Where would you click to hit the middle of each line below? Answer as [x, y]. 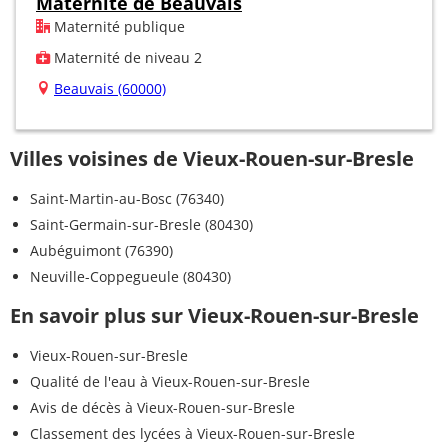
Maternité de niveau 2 [126, 57]
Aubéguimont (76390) [101, 250]
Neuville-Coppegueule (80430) [130, 276]
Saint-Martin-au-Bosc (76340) [127, 198]
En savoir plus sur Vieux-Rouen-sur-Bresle [214, 315]
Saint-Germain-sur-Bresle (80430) [141, 224]
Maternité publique [117, 26]
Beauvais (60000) [110, 88]
